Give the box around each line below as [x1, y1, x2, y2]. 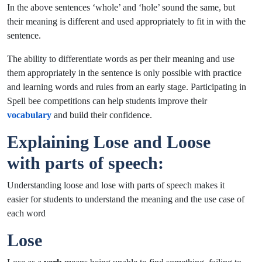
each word [7, 208, 46, 218]
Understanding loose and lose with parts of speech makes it [7, 180, 225, 190]
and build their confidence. [51, 109, 154, 120]
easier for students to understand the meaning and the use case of [7, 194, 244, 204]
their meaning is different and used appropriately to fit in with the [7, 16, 246, 26]
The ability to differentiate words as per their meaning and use [7, 53, 235, 64]
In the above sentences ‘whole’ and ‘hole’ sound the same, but [7, 2, 235, 12]
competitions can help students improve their [41, 95, 207, 106]
